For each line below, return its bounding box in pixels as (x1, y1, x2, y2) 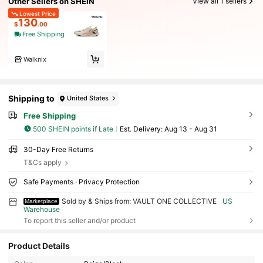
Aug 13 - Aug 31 (164, 124, 217, 133)
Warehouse (23, 204, 60, 214)
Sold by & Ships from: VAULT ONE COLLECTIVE (62, 196, 217, 205)
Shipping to (8, 93, 55, 104)
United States (67, 94, 109, 103)
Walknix (23, 55, 46, 63)
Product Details (8, 240, 70, 251)
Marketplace (25, 197, 58, 204)
